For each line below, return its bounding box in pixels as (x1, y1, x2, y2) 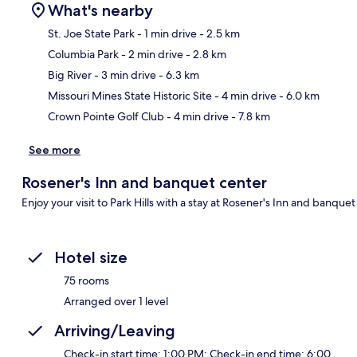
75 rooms (64, 273, 109, 288)
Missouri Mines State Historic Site (48, 88, 212, 103)
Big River (48, 67, 92, 82)
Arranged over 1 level (64, 293, 168, 308)
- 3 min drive (92, 67, 156, 82)
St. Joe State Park (48, 25, 135, 41)
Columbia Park (48, 46, 119, 61)
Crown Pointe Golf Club (48, 108, 164, 124)
